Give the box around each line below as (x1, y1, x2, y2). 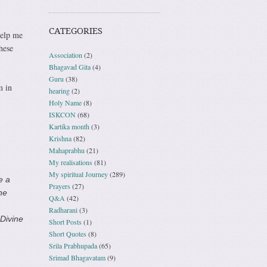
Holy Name (49, 97, 82, 107)
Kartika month (49, 121, 89, 131)
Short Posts (49, 216, 82, 226)
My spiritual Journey (49, 169, 108, 179)
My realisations (49, 157, 92, 167)
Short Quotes (49, 228, 86, 238)
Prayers (49, 181, 70, 191)
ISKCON (49, 109, 76, 119)
